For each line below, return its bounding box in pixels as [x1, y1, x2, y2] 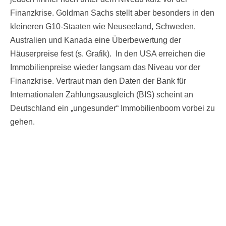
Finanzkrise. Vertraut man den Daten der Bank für [10, 77, 186, 86]
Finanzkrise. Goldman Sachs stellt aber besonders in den [10, 9, 214, 18]
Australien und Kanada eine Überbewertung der [10, 36, 181, 45]
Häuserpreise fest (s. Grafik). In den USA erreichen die [10, 49, 205, 59]
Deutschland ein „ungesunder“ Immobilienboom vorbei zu [10, 104, 215, 113]
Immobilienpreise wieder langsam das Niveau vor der [10, 63, 200, 72]
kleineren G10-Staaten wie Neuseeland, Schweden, [10, 22, 196, 31]
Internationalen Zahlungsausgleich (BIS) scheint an [10, 90, 193, 99]
